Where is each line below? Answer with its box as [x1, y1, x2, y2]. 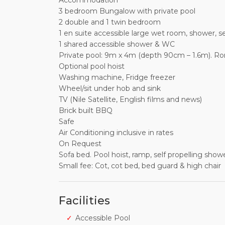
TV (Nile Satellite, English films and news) [59, 95, 202, 104]
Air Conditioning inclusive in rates [59, 128, 173, 138]
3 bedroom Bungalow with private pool [59, 7, 195, 16]
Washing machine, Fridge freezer [59, 73, 175, 82]
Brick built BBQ [59, 106, 113, 116]
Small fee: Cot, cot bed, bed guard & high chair [59, 161, 221, 171]
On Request [59, 139, 101, 149]
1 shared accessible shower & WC [59, 40, 175, 49]
